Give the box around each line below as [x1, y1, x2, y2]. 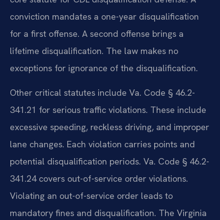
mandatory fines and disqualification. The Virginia [10, 207, 207, 219]
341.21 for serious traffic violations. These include [10, 104, 206, 115]
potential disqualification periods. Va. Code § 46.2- [10, 155, 209, 167]
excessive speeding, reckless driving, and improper [10, 121, 209, 133]
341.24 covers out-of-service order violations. [10, 172, 188, 184]
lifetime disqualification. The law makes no [10, 45, 178, 57]
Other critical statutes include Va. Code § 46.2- [10, 86, 195, 98]
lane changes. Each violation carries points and [10, 138, 195, 150]
